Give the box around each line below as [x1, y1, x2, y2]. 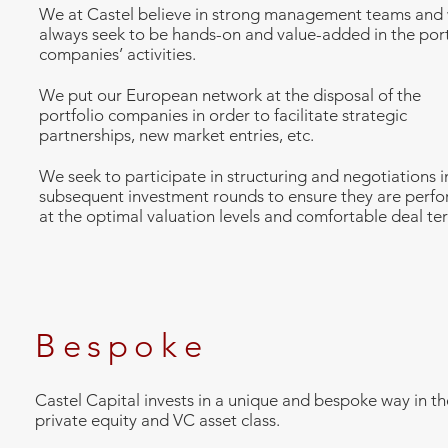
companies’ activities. [39, 43, 196, 64]
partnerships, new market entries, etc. [39, 124, 314, 145]
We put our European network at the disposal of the [39, 84, 421, 105]
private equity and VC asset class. [35, 409, 280, 430]
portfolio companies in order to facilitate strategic [39, 104, 407, 125]
